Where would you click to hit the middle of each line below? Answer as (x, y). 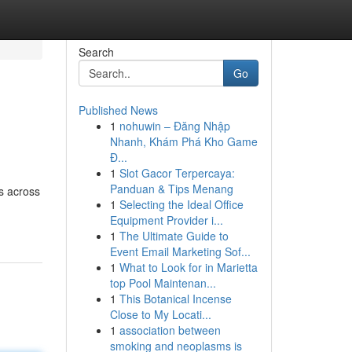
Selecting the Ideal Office (181, 204)
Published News (118, 110)
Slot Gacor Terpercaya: (177, 173)
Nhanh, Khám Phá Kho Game (183, 141)
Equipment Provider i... (166, 220)
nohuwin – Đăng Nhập (174, 126)
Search (96, 52)
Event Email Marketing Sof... (180, 251)
